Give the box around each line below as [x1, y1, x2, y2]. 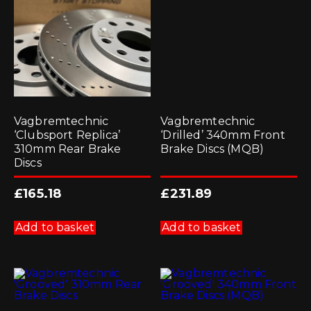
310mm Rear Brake [14, 142, 121, 156]
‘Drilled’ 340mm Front [160, 128, 285, 142]
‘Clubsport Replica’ [14, 128, 121, 142]
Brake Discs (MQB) [160, 142, 264, 156]
